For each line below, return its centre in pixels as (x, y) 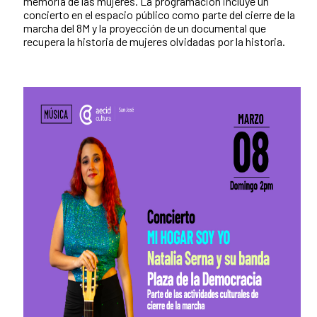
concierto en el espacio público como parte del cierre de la (159, 14)
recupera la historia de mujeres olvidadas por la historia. (154, 41)
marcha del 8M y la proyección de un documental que (145, 28)
